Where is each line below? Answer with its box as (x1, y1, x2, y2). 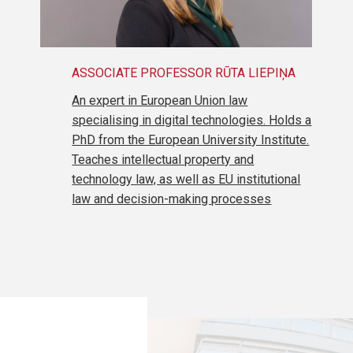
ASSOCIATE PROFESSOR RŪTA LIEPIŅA (72, 65, 296, 80)
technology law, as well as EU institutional (72, 171, 301, 187)
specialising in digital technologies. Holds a (72, 112, 312, 128)
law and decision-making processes (72, 191, 272, 206)
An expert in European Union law (72, 92, 248, 108)
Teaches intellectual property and (72, 151, 255, 167)
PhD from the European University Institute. (72, 132, 310, 147)
